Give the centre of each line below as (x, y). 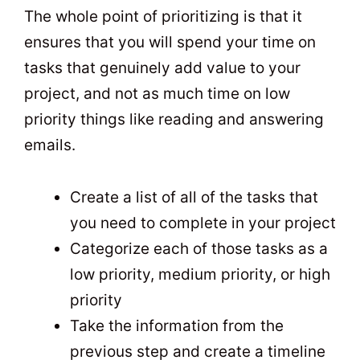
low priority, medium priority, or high (200, 274)
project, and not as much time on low (157, 94)
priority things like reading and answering (174, 120)
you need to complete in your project (203, 223)
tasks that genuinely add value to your (162, 68)
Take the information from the (177, 325)
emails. (50, 145)
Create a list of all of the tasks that (194, 197)
